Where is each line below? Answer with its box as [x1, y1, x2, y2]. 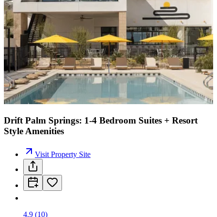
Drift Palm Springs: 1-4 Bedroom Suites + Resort [4, 115, 198, 125]
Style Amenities [4, 125, 64, 136]
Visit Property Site [35, 150, 91, 159]
